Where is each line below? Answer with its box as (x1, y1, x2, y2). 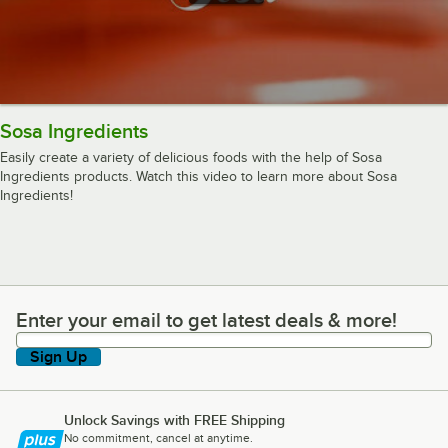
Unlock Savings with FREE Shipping (64, 411, 285, 428)
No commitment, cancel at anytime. (64, 430, 253, 445)
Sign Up (30, 347, 87, 366)
